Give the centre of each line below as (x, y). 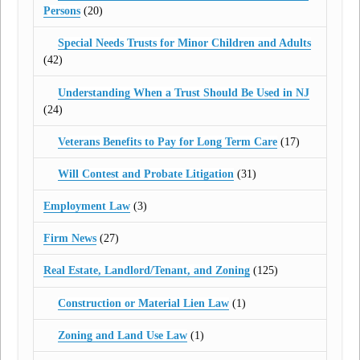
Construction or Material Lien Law (143, 303)
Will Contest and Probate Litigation (145, 174)
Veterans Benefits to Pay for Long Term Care (167, 141)
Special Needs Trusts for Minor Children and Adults (184, 43)
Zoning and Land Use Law (122, 335)
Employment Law (87, 207)
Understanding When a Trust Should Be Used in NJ (183, 92)
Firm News (70, 239)
